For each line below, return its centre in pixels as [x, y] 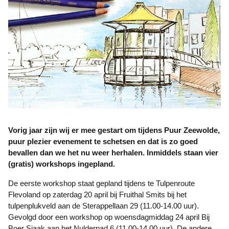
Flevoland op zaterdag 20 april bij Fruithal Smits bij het [97, 194]
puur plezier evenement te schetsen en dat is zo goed [103, 141]
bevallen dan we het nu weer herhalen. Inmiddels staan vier [113, 153]
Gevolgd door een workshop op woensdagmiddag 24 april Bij [109, 217]
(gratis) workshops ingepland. [62, 164]
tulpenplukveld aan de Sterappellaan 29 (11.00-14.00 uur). [104, 206]
